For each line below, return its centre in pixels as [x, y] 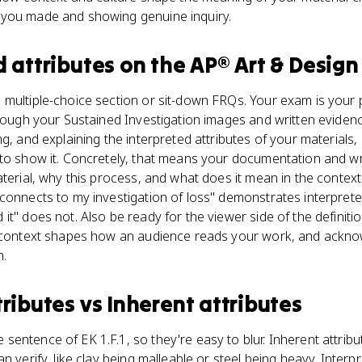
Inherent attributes [204, 304]
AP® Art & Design [274, 65]
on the [153, 65]
